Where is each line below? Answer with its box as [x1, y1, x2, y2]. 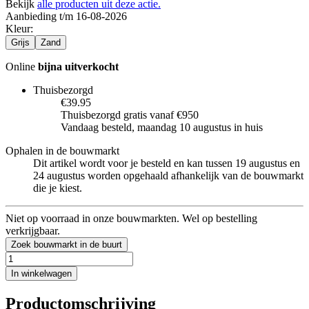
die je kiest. [33, 181, 82, 194]
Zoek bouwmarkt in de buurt [11, 239, 122, 250]
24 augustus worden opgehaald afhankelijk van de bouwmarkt [33, 169, 303, 181]
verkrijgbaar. [6, 224, 60, 237]
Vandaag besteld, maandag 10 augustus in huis [61, 121, 263, 133]
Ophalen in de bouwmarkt [6, 144, 119, 157]
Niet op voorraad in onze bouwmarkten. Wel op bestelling [6, 212, 257, 224]
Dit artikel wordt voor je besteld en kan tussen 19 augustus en [33, 157, 300, 169]
